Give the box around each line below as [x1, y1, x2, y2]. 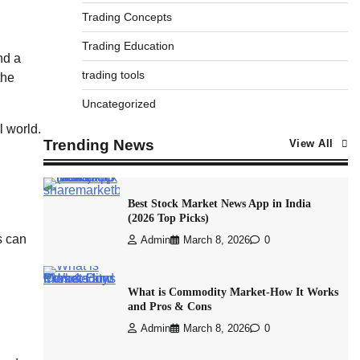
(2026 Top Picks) [127, 211, 209, 224]
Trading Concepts [81, 10, 172, 23]
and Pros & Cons [127, 300, 211, 313]
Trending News [43, 137, 154, 153]
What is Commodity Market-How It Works [127, 285, 338, 298]
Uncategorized [81, 97, 156, 110]
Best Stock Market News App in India [127, 197, 311, 210]
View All [288, 138, 333, 149]
